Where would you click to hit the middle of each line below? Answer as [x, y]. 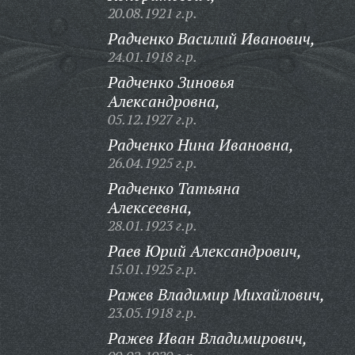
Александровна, [164, 101]
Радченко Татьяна [174, 188]
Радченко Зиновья [171, 82]
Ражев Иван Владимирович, [207, 338]
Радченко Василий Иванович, [211, 38]
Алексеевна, [150, 207]
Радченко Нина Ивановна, [200, 145]
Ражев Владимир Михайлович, [216, 294]
